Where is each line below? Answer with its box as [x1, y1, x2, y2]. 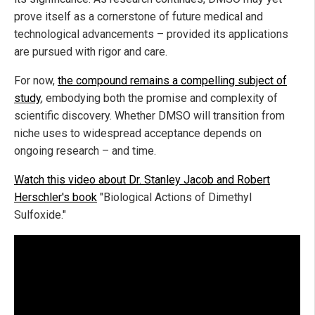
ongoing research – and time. [14, 144, 156, 158]
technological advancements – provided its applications [14, 27, 288, 41]
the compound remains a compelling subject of [58, 74, 287, 88]
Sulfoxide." [14, 208, 66, 222]
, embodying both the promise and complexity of [41, 91, 278, 105]
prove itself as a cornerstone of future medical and [14, 10, 263, 24]
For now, [14, 74, 58, 88]
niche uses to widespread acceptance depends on [14, 127, 262, 141]
